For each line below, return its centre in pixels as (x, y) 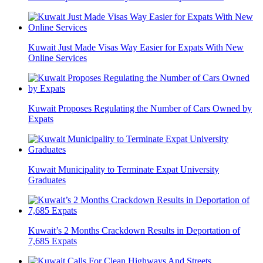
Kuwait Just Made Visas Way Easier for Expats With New (136, 48)
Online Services (58, 58)
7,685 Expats (53, 241)
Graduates (47, 180)
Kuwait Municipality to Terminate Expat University (124, 170)
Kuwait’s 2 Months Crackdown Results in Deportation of (134, 231)
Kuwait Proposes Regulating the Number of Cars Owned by (140, 109)
